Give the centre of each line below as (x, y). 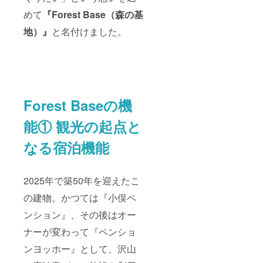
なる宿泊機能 (66, 147)
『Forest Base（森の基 (93, 14)
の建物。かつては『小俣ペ (80, 197)
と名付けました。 (89, 31)
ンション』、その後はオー (80, 214)
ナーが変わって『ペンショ (80, 231)
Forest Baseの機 (78, 105)
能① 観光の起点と (82, 126)
